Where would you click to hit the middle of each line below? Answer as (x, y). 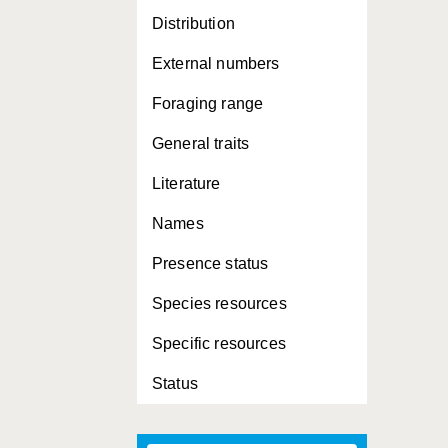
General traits (201, 143)
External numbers (216, 63)
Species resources (219, 303)
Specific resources (219, 343)
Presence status (210, 263)
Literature (186, 183)
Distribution (193, 23)
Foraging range (208, 103)
